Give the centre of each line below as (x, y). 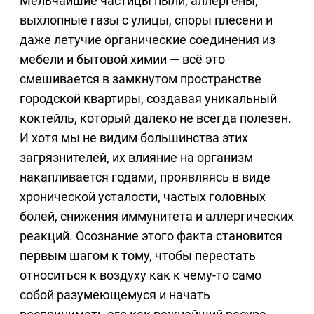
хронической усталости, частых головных (143, 197)
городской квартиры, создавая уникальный (148, 99)
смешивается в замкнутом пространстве (141, 79)
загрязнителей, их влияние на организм (136, 158)
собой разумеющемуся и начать (115, 295)
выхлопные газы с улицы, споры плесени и (146, 20)
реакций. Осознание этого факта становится (151, 236)
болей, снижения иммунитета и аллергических (157, 217)
